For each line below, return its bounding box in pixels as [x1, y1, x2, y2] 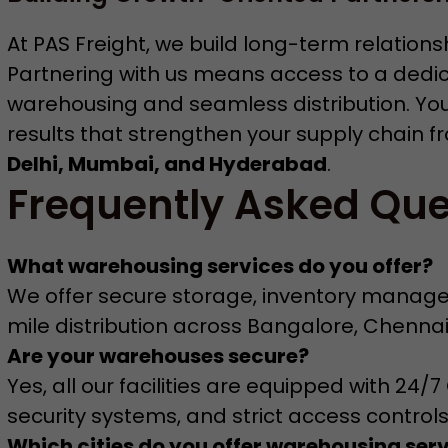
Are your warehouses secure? [6, 342, 309, 370]
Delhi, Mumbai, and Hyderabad [6, 150, 327, 178]
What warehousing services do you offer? [6, 252, 433, 280]
